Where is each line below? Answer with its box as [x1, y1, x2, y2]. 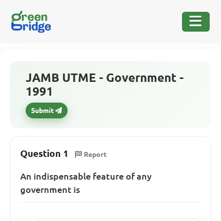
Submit [31, 106, 54, 114]
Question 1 [20, 148, 69, 159]
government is [20, 184, 80, 194]
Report [84, 150, 107, 158]
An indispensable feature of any [20, 171, 151, 181]
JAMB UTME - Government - [26, 71, 184, 84]
